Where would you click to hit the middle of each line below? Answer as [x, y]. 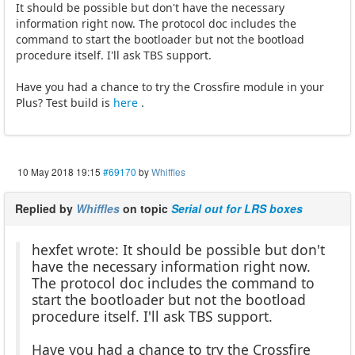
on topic [145, 209]
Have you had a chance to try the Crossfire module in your [170, 87]
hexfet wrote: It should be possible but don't [178, 250]
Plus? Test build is [65, 103]
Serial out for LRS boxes [237, 209]
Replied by [46, 209]
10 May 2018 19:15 [59, 172]
